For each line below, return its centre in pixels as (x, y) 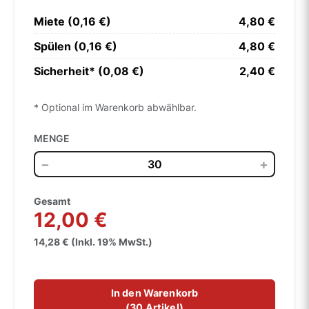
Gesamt (52, 201)
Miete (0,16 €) (72, 21)
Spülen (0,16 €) (76, 46)
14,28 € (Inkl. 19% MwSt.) (93, 241)
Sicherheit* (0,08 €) (89, 71)
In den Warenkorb (154, 292)
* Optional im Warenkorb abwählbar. (115, 107)
